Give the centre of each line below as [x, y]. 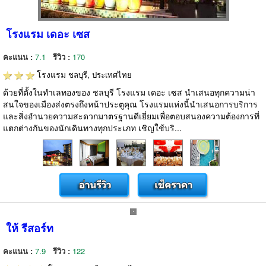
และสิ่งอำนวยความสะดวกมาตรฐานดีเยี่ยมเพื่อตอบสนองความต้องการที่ [131, 116]
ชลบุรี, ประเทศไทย [100, 75]
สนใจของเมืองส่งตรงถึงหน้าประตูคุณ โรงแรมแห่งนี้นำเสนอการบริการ [130, 104]
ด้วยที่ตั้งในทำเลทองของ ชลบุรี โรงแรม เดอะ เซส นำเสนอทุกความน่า [129, 92]
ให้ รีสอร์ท [30, 228]
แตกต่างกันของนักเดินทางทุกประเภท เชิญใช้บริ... [92, 128]
